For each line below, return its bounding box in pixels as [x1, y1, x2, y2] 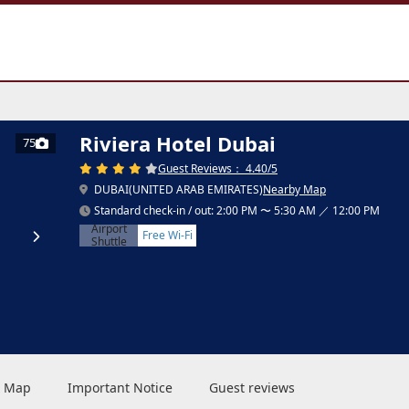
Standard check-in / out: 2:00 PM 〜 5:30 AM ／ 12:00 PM [94, 202, 380, 218]
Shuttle [90, 233, 127, 249]
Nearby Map [263, 181, 326, 197]
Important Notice [68, 378, 173, 396]
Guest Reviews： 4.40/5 [158, 160, 278, 176]
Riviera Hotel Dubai [79, 129, 276, 157]
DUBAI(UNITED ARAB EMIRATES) [91, 181, 263, 197]
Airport [90, 220, 127, 236]
